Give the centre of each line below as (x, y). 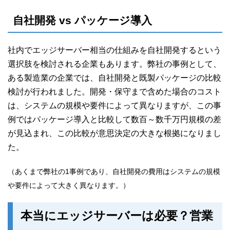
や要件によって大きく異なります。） (69, 186)
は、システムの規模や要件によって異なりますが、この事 (114, 106)
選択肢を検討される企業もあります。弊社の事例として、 (114, 64)
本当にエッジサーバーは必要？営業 (117, 216)
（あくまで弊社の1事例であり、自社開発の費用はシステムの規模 (114, 172)
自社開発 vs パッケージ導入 (82, 21)
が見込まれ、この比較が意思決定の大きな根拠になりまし (114, 133)
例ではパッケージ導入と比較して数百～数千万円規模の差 (114, 120)
